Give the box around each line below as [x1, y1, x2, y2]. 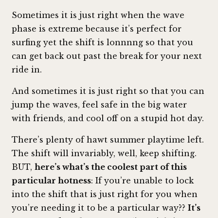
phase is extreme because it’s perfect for [12, 24, 182, 34]
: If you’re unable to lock [91, 176, 194, 186]
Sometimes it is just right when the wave [12, 10, 184, 20]
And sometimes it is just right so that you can [12, 86, 204, 96]
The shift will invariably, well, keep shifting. [12, 148, 197, 159]
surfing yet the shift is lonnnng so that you [12, 37, 193, 48]
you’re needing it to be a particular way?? [12, 203, 188, 213]
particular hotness [12, 176, 91, 186]
